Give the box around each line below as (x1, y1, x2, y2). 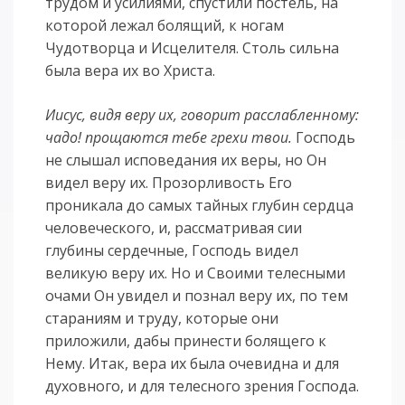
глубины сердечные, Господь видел (45, 240, 299, 261)
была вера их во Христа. (45, 61, 216, 81)
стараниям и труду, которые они (45, 308, 279, 329)
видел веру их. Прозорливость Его (45, 173, 293, 193)
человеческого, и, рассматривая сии (45, 218, 303, 239)
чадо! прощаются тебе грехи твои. (45, 127, 293, 148)
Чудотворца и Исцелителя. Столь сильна (45, 38, 340, 59)
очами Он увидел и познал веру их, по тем (45, 286, 349, 306)
